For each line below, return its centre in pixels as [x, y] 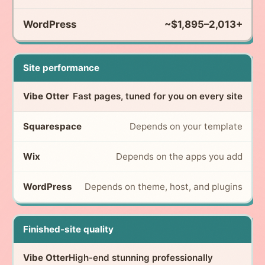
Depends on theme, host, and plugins [163, 186]
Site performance [61, 67]
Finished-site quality [68, 229]
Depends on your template [186, 126]
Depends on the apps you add [179, 156]
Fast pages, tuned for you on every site [157, 96]
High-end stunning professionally [140, 257]
